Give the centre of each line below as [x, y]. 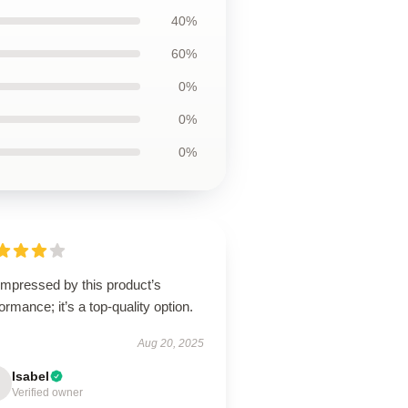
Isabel [31, 376]
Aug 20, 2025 [170, 343]
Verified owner [48, 393]
